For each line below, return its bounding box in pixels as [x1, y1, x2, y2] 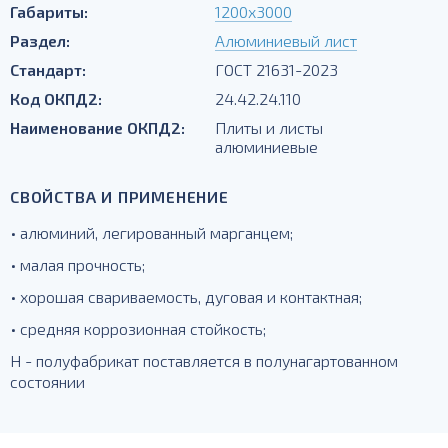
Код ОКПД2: [10, 89, 102, 108]
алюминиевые [215, 137, 319, 156]
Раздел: [10, 31, 70, 50]
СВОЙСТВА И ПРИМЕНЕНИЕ [10, 187, 229, 206]
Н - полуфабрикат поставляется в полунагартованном [10, 351, 398, 370]
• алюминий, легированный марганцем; [10, 223, 293, 242]
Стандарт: [10, 60, 86, 79]
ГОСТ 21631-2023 [215, 60, 339, 79]
